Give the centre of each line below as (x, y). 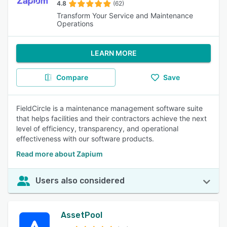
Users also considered (80, 181)
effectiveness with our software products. (85, 139)
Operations (75, 24)
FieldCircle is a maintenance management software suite (109, 108)
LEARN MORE (113, 53)
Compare (72, 77)
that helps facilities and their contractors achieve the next (111, 118)
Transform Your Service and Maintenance (125, 15)
